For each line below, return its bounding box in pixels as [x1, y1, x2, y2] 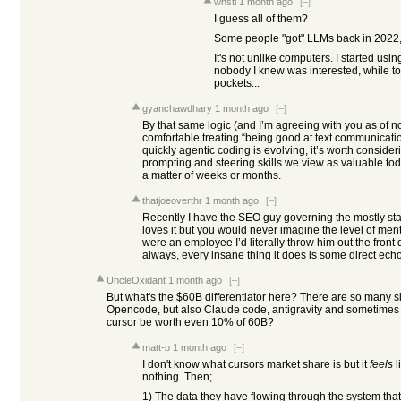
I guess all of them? [214, 13, 308, 25]
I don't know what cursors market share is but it [142, 358, 370, 371]
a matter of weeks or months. [142, 169, 281, 182]
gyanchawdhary [142, 103, 212, 114]
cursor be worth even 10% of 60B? [107, 316, 274, 328]
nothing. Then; [142, 371, 212, 383]
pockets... [214, 77, 260, 90]
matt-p [142, 342, 170, 353]
